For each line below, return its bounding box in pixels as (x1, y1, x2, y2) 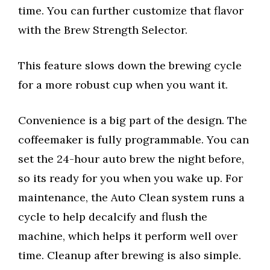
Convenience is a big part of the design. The (18, 113, 247, 128)
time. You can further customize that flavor (18, 4, 243, 18)
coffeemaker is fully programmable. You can (18, 133, 249, 147)
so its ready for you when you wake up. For (18, 171, 243, 186)
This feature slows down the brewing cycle (18, 58, 242, 73)
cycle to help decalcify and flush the (18, 210, 207, 224)
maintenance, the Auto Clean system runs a (18, 190, 245, 205)
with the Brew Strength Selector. (18, 23, 187, 37)
